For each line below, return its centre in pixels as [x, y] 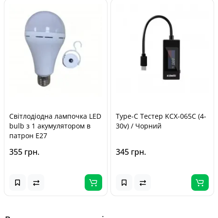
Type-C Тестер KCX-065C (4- [161, 116]
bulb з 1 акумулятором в [50, 126]
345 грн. [131, 152]
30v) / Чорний [139, 126]
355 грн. [24, 152]
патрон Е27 [28, 136]
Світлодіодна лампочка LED [55, 116]
